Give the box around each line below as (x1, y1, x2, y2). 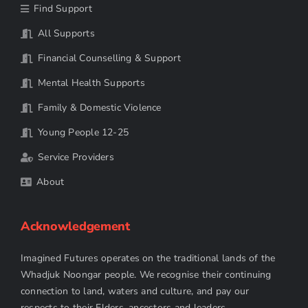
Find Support (34, 2, 92, 16)
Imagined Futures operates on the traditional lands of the (20, 252, 276, 265)
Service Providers (38, 151, 114, 164)
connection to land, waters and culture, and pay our (20, 285, 250, 298)
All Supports (38, 27, 95, 41)
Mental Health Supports (38, 76, 145, 90)
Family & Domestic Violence (38, 101, 162, 115)
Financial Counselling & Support (38, 52, 181, 65)
